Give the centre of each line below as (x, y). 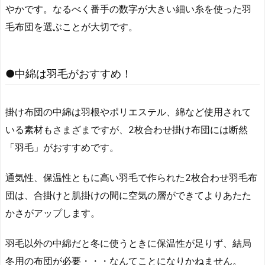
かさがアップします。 (53, 213)
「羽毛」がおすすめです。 (62, 148)
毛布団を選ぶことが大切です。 (72, 27)
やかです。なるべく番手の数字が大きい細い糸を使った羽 (128, 9)
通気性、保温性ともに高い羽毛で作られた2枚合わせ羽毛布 (131, 178)
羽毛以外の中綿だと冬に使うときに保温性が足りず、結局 (128, 243)
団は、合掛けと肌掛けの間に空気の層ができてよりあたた (128, 195)
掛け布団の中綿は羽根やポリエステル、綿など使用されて (128, 112)
